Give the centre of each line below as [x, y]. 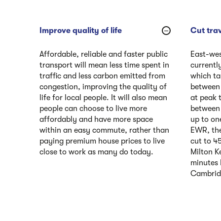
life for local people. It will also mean [103, 98]
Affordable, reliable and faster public [104, 55]
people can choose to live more [93, 109]
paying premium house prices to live [102, 141]
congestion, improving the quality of [103, 87]
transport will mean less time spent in [104, 65]
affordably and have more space [96, 120]
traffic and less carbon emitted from [102, 76]
